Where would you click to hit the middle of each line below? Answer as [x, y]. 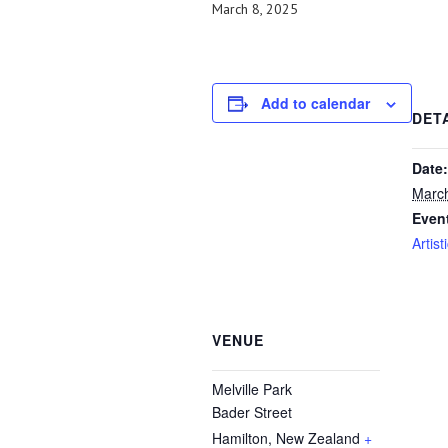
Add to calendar [315, 103]
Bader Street [252, 412]
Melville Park [252, 389]
